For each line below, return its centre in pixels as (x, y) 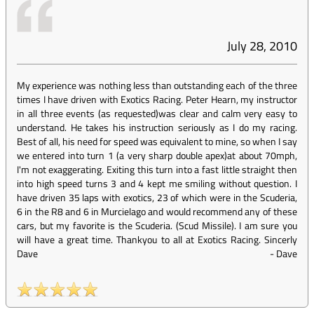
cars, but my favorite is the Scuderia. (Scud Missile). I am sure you (157, 225)
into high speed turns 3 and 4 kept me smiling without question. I (157, 183)
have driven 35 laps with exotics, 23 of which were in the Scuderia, (157, 197)
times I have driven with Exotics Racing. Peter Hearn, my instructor (157, 99)
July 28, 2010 (262, 46)
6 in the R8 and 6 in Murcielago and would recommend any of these (157, 211)
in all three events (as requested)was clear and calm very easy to (157, 113)
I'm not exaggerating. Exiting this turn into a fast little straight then (157, 169)
